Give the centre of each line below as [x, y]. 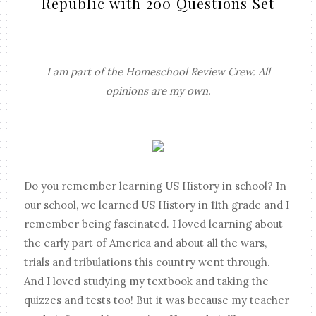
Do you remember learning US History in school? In [156, 186]
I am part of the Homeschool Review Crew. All [158, 71]
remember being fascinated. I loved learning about [154, 224]
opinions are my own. [158, 90]
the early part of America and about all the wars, [146, 243]
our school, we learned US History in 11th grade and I [157, 205]
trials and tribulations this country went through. [147, 262]
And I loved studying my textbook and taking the [147, 281]
